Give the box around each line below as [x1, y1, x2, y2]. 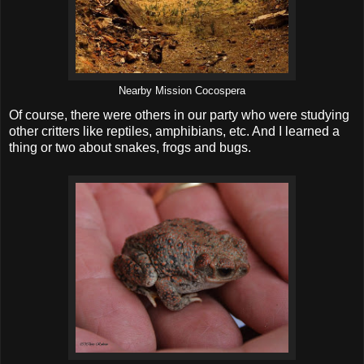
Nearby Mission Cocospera [119, 85, 245, 97]
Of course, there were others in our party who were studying [9, 107, 349, 122]
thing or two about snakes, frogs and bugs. [9, 140, 251, 154]
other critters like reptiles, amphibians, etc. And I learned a [9, 123, 340, 138]
